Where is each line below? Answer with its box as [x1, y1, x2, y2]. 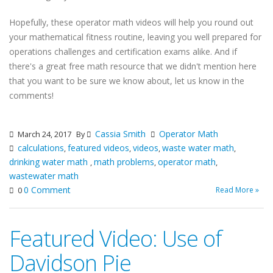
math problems [94, 156, 154, 168]
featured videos [68, 142, 129, 154]
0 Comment [24, 184, 71, 196]
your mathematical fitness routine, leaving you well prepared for [9, 31, 261, 43]
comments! [9, 90, 54, 102]
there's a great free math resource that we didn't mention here [9, 60, 257, 73]
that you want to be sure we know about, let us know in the [9, 75, 244, 87]
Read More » [216, 185, 259, 196]
